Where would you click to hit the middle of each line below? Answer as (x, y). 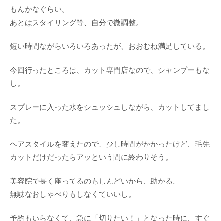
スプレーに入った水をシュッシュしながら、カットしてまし (110, 107)
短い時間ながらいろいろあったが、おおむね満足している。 (110, 46)
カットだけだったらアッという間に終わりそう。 (91, 157)
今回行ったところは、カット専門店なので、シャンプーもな (110, 70)
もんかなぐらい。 (39, 9)
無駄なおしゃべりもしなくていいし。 (73, 194)
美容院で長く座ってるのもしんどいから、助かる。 (95, 181)
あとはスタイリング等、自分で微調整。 (76, 23)
